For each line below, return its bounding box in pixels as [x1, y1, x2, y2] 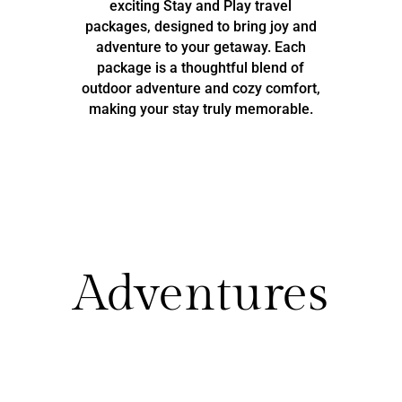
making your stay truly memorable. [88, 100, 313, 118]
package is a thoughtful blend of [97, 58, 305, 76]
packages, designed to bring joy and [84, 17, 317, 35]
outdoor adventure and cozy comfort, [81, 79, 320, 97]
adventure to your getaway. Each [95, 38, 306, 56]
